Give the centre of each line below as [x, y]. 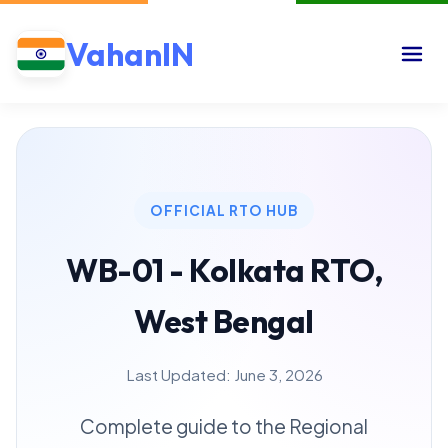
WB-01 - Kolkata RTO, [224, 270]
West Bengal [224, 321]
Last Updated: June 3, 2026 [224, 374]
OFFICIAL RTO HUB [224, 210]
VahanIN [130, 53]
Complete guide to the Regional [224, 426]
